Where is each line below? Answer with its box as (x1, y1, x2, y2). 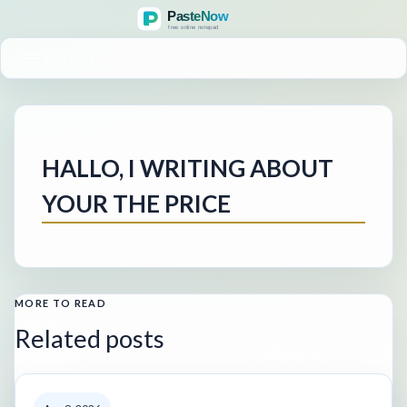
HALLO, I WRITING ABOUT (42, 153, 333, 183)
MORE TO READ (15, 296, 106, 309)
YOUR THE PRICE (42, 188, 231, 218)
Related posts (15, 323, 164, 353)
